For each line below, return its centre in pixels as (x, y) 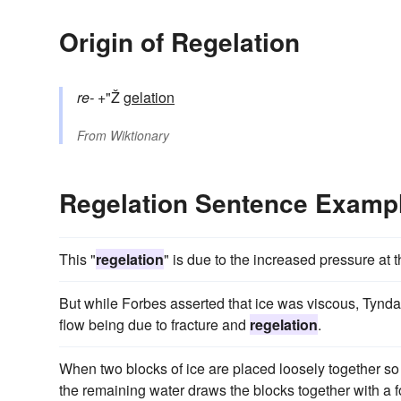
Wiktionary (140, 135)
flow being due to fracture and (154, 324)
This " (77, 259)
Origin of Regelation (179, 41)
